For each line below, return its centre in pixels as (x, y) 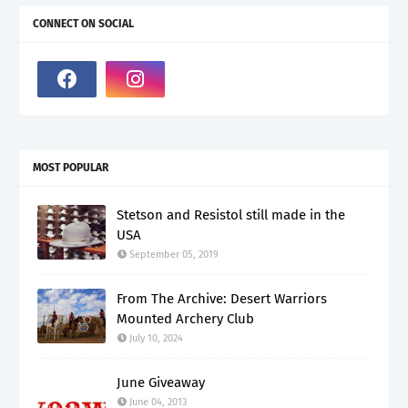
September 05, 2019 (174, 255)
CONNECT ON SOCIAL (83, 24)
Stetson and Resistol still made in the (231, 215)
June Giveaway (161, 382)
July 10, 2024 (156, 338)
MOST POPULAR (71, 168)
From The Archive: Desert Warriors (222, 299)
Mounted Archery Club (185, 319)
